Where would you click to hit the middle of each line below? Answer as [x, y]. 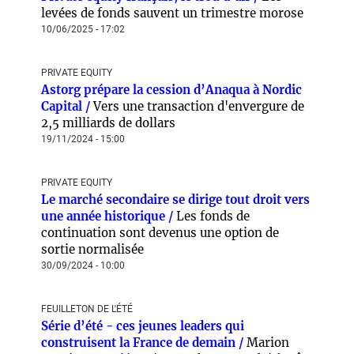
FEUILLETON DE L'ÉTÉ [87, 309]
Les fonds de [213, 216]
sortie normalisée [92, 249]
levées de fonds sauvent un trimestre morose [172, 13]
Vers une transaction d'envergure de [199, 106]
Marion [268, 343]
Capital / [67, 106]
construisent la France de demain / [144, 343]
